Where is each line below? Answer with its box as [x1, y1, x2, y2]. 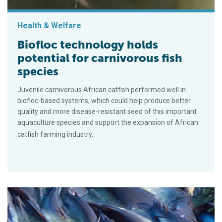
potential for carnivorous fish [17, 51, 182, 65]
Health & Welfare [17, 21, 81, 31]
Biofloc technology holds [17, 38, 158, 52]
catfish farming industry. [17, 130, 93, 139]
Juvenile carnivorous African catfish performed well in [17, 86, 186, 94]
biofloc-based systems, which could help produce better [17, 97, 191, 105]
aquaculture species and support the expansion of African [17, 118, 198, 127]
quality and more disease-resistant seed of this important [17, 108, 197, 116]
